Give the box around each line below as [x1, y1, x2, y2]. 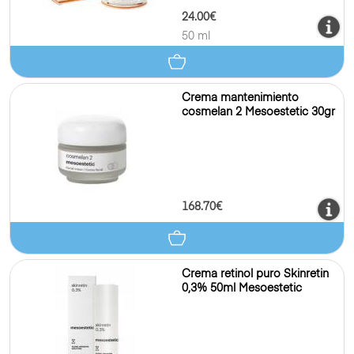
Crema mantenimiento [182, 92, 299, 104]
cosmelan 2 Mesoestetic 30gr [182, 107, 335, 118]
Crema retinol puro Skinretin [182, 269, 329, 280]
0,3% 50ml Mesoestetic [182, 283, 302, 294]
